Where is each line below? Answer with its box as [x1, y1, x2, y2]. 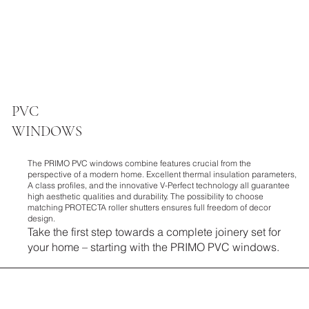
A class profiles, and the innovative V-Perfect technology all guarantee [27, 179, 290, 190]
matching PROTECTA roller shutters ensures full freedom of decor [27, 201, 271, 212]
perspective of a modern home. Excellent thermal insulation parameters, [27, 168, 297, 179]
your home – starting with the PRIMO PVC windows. [27, 239, 279, 254]
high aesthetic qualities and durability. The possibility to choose [27, 190, 263, 201]
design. [27, 212, 55, 223]
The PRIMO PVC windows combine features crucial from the [27, 157, 251, 168]
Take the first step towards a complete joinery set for [27, 224, 281, 239]
